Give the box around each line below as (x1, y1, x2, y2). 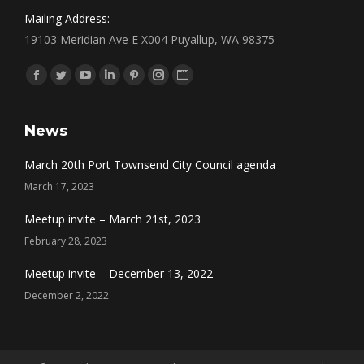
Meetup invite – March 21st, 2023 (24, 210, 201, 227)
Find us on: (24, 64, 81, 80)
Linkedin (108, 76, 152, 92)
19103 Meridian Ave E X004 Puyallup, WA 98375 (24, 31, 275, 47)
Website (181, 76, 224, 92)
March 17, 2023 (24, 179, 94, 193)
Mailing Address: (24, 10, 110, 26)
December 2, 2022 (24, 288, 109, 302)
